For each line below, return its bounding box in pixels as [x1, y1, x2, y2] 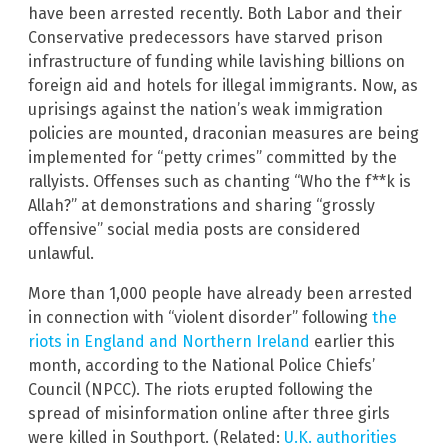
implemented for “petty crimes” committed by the [28, 147, 397, 167]
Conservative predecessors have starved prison [28, 27, 383, 47]
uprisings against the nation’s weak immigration [28, 99, 383, 119]
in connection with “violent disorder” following [28, 307, 372, 327]
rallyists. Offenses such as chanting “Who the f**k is [28, 171, 411, 191]
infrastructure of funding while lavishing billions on [28, 51, 405, 71]
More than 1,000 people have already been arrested [28, 283, 413, 303]
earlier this [310, 331, 395, 351]
